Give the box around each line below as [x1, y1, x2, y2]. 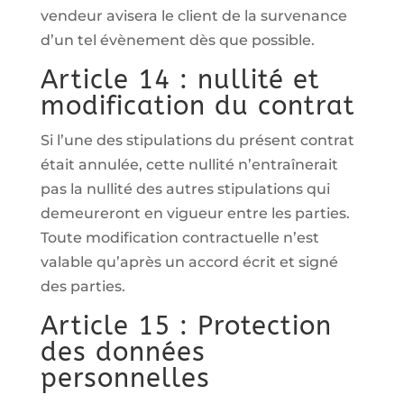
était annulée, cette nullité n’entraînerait [40, 156, 338, 173]
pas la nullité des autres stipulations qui [40, 180, 330, 197]
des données [40, 336, 206, 368]
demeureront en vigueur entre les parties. [40, 205, 350, 222]
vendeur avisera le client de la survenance [40, 7, 347, 24]
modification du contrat [40, 90, 355, 122]
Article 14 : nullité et [40, 64, 320, 96]
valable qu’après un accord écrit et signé [40, 253, 338, 271]
